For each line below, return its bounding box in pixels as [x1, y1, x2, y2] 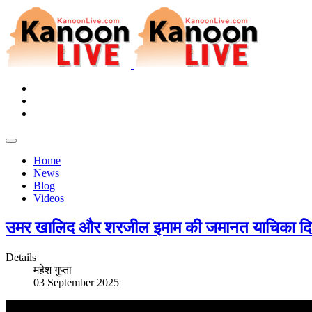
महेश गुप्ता [33, 263, 72, 276]
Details [6, 251, 36, 263]
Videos [33, 192, 64, 204]
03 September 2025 [33, 276, 119, 288]
